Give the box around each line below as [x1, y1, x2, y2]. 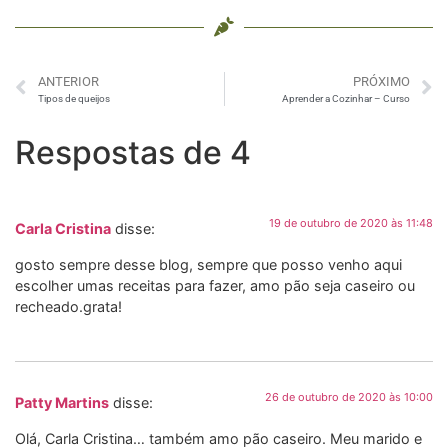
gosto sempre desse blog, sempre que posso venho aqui [15, 255, 402, 273]
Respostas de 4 [15, 133, 251, 173]
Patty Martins [15, 394, 109, 412]
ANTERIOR [38, 74, 99, 90]
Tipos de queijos [38, 93, 110, 105]
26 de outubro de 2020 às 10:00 [265, 390, 433, 405]
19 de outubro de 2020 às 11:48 [269, 216, 433, 231]
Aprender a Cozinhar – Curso [282, 93, 410, 105]
